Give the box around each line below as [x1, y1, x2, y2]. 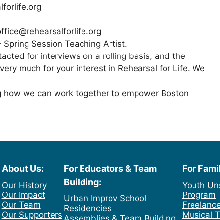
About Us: [1, 164, 44, 174]
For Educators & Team [63, 164, 157, 174]
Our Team [1, 200, 41, 210]
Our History [1, 180, 47, 191]
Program [182, 190, 216, 200]
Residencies [63, 203, 111, 214]
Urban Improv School [63, 193, 146, 204]
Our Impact [1, 190, 45, 200]
